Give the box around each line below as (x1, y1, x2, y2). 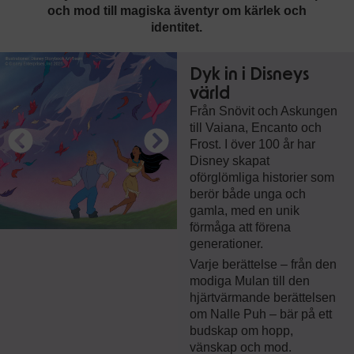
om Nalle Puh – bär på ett (189, 307, 332, 321)
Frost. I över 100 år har (189, 137, 315, 151)
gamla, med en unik (189, 204, 299, 217)
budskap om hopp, (189, 324, 293, 337)
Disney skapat (189, 154, 269, 168)
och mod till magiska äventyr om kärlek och (47, 4, 307, 17)
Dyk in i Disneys (189, 66, 309, 83)
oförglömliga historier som (189, 171, 334, 184)
